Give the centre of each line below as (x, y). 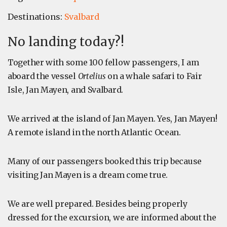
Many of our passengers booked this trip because (105, 161)
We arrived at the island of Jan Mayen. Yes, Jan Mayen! (112, 119)
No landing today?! (66, 42)
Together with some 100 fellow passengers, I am (103, 62)
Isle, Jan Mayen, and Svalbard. (65, 90)
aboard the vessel (43, 76)
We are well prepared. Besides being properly (98, 204)
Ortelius (92, 76)
